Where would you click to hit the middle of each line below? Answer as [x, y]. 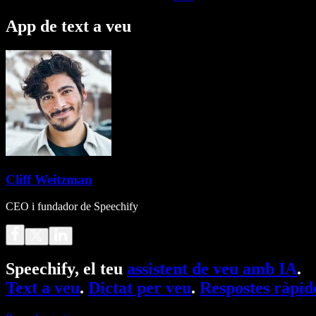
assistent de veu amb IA [212, 269]
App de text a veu [68, 26]
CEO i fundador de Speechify [72, 207]
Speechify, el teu [66, 269]
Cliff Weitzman [49, 179]
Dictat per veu [140, 288]
